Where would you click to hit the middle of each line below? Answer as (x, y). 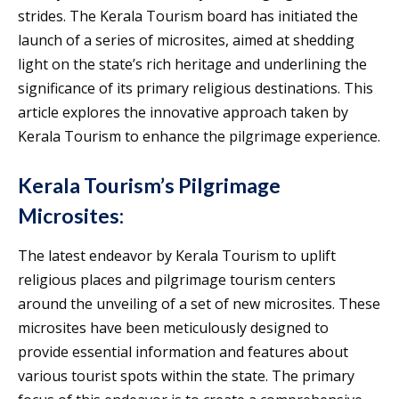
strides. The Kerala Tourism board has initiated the (188, 16)
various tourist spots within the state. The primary (186, 375)
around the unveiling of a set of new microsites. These (199, 303)
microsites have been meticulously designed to (173, 327)
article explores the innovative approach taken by (183, 112)
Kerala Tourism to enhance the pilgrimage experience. (199, 136)
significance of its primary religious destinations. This (195, 88)
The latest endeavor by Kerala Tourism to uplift (177, 255)
